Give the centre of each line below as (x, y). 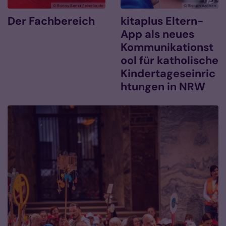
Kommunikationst (167, 48)
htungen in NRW (163, 87)
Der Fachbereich (51, 21)
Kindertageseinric (168, 74)
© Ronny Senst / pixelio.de (78, 6)
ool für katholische (169, 61)
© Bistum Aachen (200, 6)
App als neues (157, 35)
